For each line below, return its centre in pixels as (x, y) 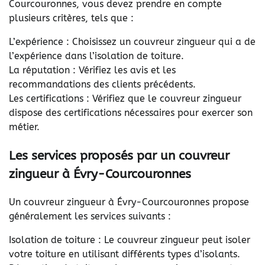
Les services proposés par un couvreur (119, 155)
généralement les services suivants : (90, 216)
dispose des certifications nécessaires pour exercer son (131, 112)
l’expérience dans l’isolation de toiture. (96, 56)
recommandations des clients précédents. (102, 84)
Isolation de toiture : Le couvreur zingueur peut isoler (130, 240)
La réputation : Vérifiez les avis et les (92, 70)
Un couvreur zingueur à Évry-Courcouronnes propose (129, 202)
